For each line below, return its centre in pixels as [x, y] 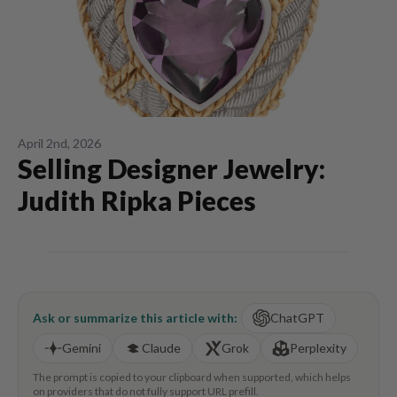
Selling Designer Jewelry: [171, 168]
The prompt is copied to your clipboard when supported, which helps [192, 377]
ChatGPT [297, 318]
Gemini [82, 348]
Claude [161, 348]
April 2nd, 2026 [59, 143]
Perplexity [318, 348]
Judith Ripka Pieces [137, 200]
